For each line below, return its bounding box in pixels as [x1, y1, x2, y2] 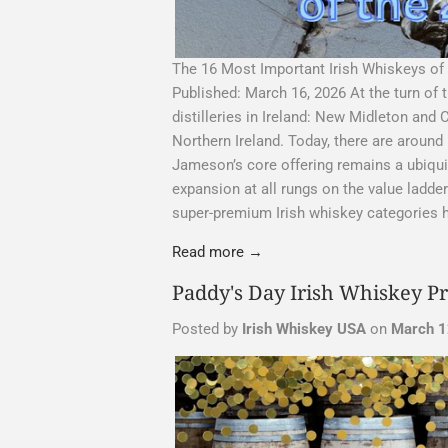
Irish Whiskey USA [242, 320, 366, 339]
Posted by [172, 320, 242, 339]
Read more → [172, 243, 263, 262]
